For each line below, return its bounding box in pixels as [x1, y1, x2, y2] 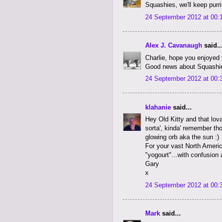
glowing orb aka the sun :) [145, 133, 219, 141]
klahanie [145, 103, 171, 111]
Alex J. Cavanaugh [145, 42, 202, 50]
